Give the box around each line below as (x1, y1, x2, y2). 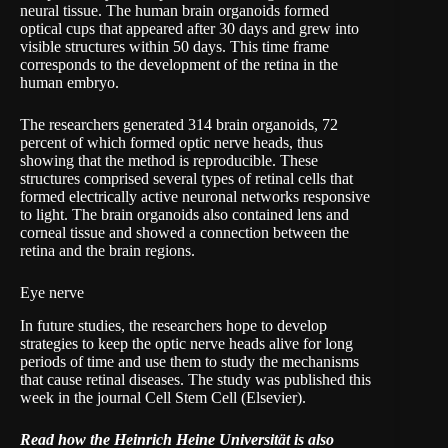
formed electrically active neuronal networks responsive (20, 187, 370, 205)
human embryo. (20, 73, 119, 91)
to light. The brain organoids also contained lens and (20, 205, 349, 223)
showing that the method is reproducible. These (20, 151, 318, 169)
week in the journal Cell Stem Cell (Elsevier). (20, 388, 306, 406)
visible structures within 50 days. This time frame (20, 37, 329, 55)
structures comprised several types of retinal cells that (20, 169, 353, 187)
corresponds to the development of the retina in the (20, 55, 338, 73)
